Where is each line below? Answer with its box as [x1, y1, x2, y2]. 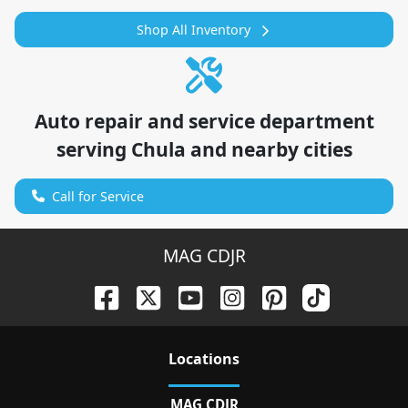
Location [168, 348, 232, 369]
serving [56, 136, 131, 162]
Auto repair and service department [34, 107, 374, 134]
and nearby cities [185, 136, 352, 162]
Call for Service [52, 187, 144, 205]
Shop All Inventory [136, 21, 250, 38]
